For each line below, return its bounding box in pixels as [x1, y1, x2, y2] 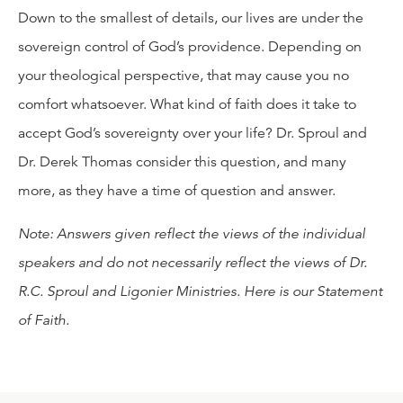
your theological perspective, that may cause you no [18, 66, 349, 85]
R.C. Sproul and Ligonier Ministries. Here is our [18, 282, 313, 300]
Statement [317, 282, 382, 300]
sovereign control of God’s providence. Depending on [18, 37, 362, 56]
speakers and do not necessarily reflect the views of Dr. [18, 253, 367, 272]
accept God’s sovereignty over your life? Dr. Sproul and [18, 123, 367, 142]
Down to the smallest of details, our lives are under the [18, 8, 363, 27]
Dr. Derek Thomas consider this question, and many [18, 152, 346, 171]
